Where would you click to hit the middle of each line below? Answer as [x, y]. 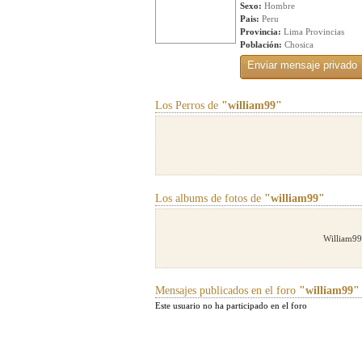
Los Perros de [188, 105]
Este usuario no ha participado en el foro [231, 305]
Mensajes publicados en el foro [227, 290]
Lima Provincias [313, 32]
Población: [261, 44]
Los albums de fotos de [210, 198]
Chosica [298, 44]
